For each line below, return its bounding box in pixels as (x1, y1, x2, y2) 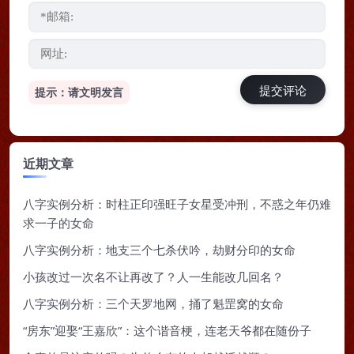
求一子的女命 (23, 215, 94, 232)
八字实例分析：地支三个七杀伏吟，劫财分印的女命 (23, 242, 296, 258)
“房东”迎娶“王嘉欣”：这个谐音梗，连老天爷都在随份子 (23, 322, 311, 339)
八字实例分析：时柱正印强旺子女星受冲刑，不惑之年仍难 (23, 196, 331, 213)
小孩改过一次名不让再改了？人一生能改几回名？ (23, 269, 284, 285)
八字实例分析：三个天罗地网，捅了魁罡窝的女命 (23, 296, 284, 312)
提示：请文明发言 (35, 85, 123, 100)
